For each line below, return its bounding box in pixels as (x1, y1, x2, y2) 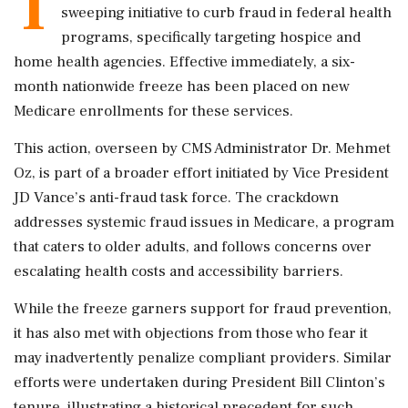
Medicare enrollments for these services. (14, 101, 293, 121)
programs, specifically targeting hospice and (61, 27, 361, 47)
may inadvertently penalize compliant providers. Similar (14, 348, 392, 368)
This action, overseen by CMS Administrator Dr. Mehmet (14, 138, 391, 158)
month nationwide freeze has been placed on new (14, 76, 350, 97)
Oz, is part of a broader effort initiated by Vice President (14, 163, 389, 183)
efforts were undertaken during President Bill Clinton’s (14, 372, 385, 393)
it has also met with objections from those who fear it (14, 323, 368, 343)
